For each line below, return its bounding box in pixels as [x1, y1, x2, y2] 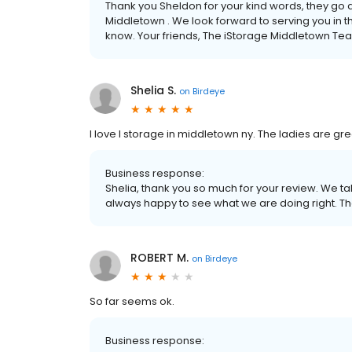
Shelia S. [130, 82, 176, 98]
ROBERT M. [130, 250, 189, 266]
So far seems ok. [90, 294, 174, 309]
